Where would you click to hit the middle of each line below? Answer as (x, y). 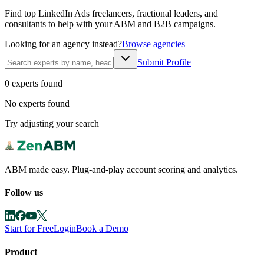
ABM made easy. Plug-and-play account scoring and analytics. (121, 169)
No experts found (37, 103)
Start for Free (29, 229)
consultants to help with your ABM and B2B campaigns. (110, 24)
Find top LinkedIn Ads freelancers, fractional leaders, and (111, 13)
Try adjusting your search (52, 123)
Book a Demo (102, 229)
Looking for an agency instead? (63, 44)
